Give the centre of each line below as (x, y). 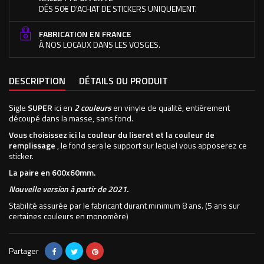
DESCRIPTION (37, 81)
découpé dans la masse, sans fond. (71, 118)
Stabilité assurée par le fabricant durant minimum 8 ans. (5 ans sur (124, 205)
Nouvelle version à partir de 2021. (69, 189)
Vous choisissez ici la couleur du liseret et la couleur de (112, 135)
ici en (62, 108)
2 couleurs (92, 108)
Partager (24, 251)
